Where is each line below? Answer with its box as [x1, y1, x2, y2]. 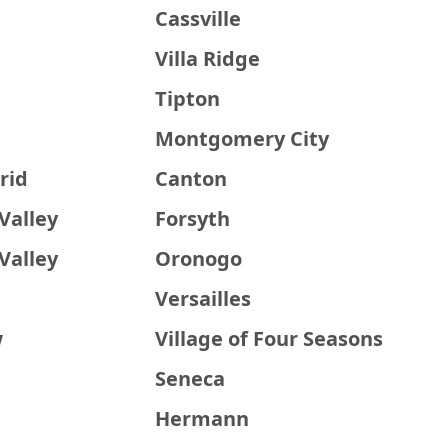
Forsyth [155, 205, 231, 232]
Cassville [155, 5, 242, 32]
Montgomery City [155, 125, 330, 152]
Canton [155, 165, 228, 192]
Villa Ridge [155, 45, 261, 72]
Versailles [155, 285, 252, 312]
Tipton [155, 85, 221, 112]
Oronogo [155, 245, 243, 272]
